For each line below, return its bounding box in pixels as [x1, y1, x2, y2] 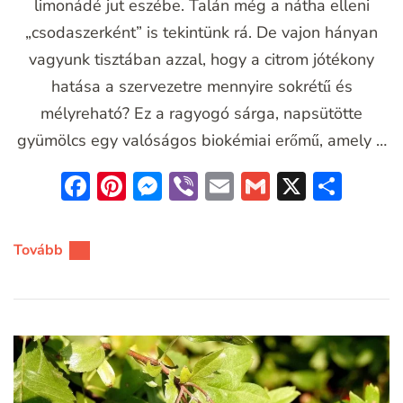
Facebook [90, 166, 213, 206]
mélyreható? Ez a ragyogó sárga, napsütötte [40, 103, 363, 125]
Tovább [13, 240, 63, 261]
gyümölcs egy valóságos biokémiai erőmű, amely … [16, 130, 387, 152]
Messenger [162, 166, 302, 206]
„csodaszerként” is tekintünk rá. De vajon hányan [25, 22, 378, 44]
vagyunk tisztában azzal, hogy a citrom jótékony [29, 49, 374, 71]
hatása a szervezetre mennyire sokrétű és [50, 76, 353, 98]
